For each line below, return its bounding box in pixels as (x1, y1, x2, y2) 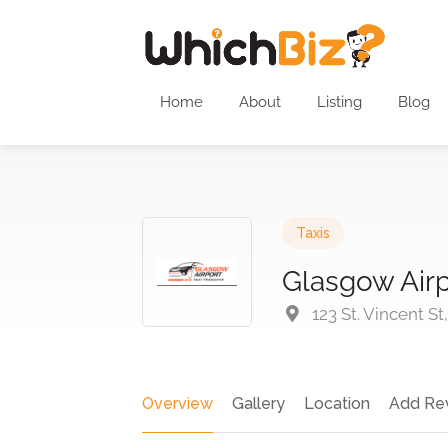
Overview (142, 394, 213, 413)
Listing (317, 93, 362, 111)
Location (304, 394, 370, 413)
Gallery (232, 394, 285, 413)
